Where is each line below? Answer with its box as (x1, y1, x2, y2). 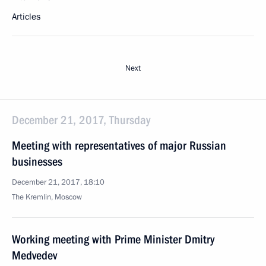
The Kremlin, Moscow (12, 192, 82, 202)
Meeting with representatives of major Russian (12, 138, 226, 153)
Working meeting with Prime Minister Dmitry (12, 232, 214, 246)
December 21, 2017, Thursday (12, 113, 150, 127)
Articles (12, 11, 40, 23)
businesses (12, 154, 62, 169)
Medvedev (12, 248, 57, 262)
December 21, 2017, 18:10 (12, 177, 104, 188)
